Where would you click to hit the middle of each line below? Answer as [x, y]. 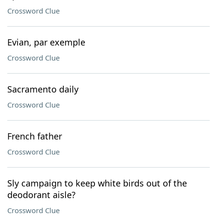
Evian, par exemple [46, 42]
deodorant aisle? [41, 195]
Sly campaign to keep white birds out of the [97, 183]
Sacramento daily [43, 89]
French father [35, 136]
